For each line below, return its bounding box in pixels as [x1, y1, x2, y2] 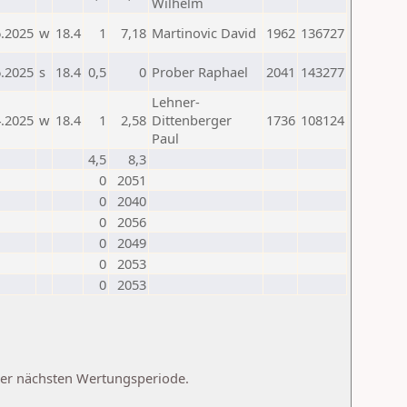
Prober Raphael [152, 63, 248, 81]
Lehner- [152, 93, 200, 111]
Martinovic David [152, 24, 256, 42]
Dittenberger [152, 111, 232, 129]
